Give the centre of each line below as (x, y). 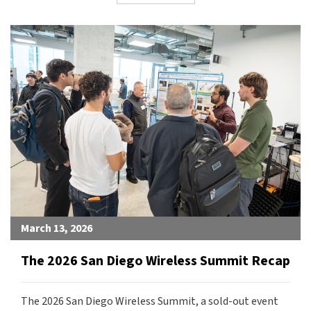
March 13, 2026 (57, 229)
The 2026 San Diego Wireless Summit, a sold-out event (150, 302)
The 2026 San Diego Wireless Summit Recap (155, 261)
